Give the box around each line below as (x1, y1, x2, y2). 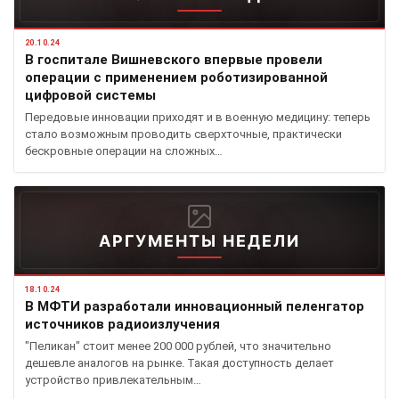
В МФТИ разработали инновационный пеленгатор (25, 297, 364, 314)
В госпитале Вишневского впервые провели (25, 51, 322, 68)
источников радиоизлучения (25, 315, 220, 332)
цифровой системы (25, 86, 156, 103)
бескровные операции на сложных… (25, 143, 223, 158)
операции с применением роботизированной (25, 69, 328, 85)
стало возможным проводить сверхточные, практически (25, 126, 342, 141)
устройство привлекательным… (25, 372, 201, 387)
